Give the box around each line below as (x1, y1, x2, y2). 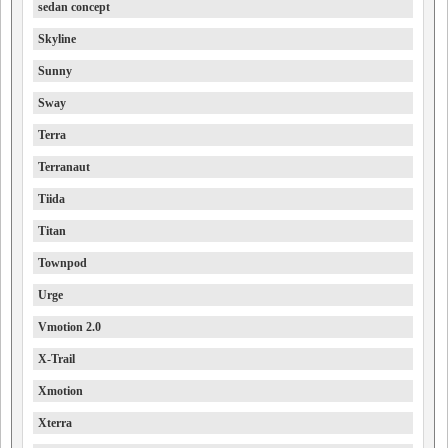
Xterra (38, 416, 72, 431)
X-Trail (38, 352, 75, 367)
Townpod (38, 256, 87, 271)
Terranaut (38, 160, 90, 175)
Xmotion (38, 384, 83, 399)
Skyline (38, 32, 76, 47)
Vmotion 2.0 (38, 320, 101, 335)
